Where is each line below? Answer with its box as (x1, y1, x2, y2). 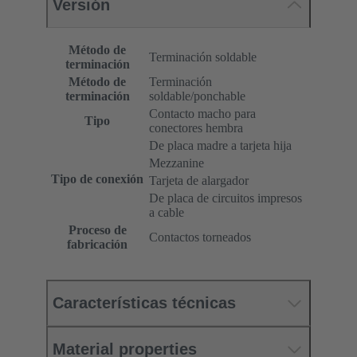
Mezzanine (149, 156, 204, 171)
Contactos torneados (149, 230, 251, 245)
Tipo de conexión (51, 172, 143, 186)
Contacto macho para (149, 107, 256, 121)
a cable (149, 206, 184, 220)
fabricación (67, 237, 127, 252)
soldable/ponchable (149, 89, 245, 104)
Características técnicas (53, 294, 236, 312)
